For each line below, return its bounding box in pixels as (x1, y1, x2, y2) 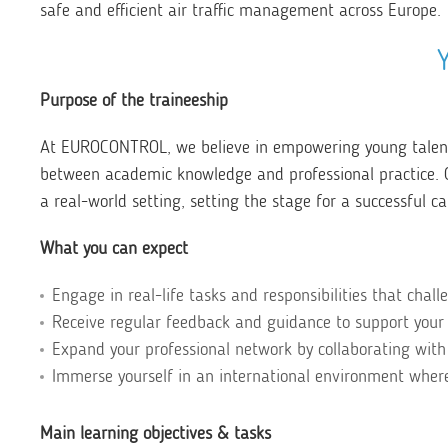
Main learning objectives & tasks (40, 422, 271, 444)
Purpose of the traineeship (40, 89, 228, 111)
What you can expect (40, 237, 188, 259)
